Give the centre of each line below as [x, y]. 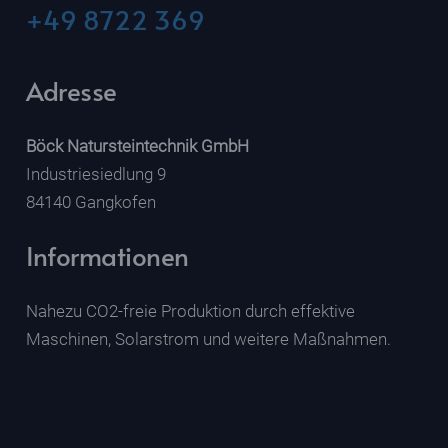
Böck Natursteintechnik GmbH [137, 145]
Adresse [71, 91]
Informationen [107, 256]
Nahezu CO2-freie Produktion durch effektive [190, 310]
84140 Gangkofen [90, 201]
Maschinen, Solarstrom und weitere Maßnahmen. [208, 338]
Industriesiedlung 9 [95, 173]
